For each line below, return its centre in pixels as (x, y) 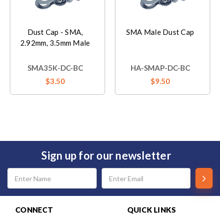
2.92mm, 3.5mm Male (55, 43)
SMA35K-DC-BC (55, 68)
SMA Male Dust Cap (160, 32)
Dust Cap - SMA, (55, 32)
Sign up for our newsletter (106, 155)
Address (18, 181)
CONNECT (34, 210)
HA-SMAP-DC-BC (160, 68)
